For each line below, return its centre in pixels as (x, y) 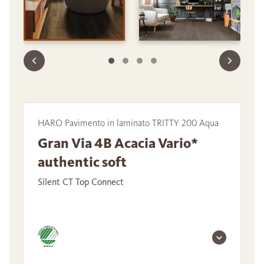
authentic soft (82, 162)
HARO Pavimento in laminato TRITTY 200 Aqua (128, 123)
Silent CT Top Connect (81, 182)
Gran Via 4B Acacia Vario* (118, 143)
